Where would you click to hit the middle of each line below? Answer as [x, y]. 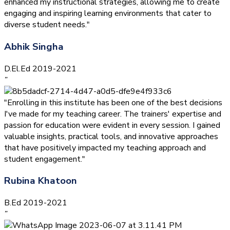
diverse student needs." [47, 25]
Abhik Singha [34, 46]
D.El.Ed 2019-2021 [40, 69]
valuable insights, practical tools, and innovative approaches [111, 136]
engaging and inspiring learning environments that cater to [108, 14]
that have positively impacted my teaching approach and [105, 148]
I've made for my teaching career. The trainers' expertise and [113, 114]
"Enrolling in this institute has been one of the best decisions [113, 102]
